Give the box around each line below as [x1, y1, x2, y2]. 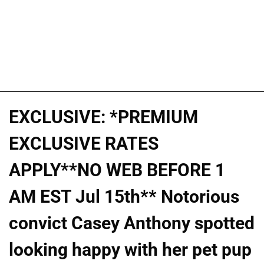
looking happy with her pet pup [9, 239, 252, 260]
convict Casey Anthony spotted [9, 212, 255, 233]
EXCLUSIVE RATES [9, 133, 159, 154]
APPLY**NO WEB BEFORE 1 [9, 159, 225, 180]
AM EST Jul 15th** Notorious [9, 186, 239, 207]
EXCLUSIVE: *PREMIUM [9, 106, 198, 127]
